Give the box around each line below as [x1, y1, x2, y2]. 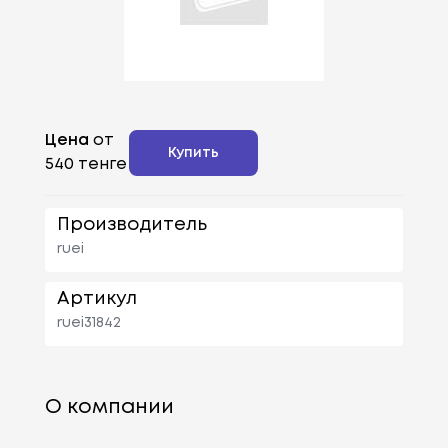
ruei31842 [56, 316, 121, 329]
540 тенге [44, 156, 127, 172]
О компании [44, 397, 174, 417]
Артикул [56, 290, 137, 307]
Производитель [56, 216, 207, 233]
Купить [167, 146, 219, 159]
